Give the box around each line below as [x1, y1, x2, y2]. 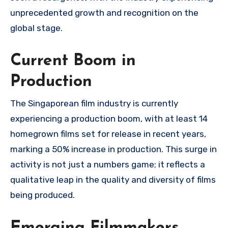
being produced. [10, 189, 75, 200]
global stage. [10, 22, 63, 33]
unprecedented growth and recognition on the [10, 7, 198, 18]
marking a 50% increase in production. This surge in [10, 144, 217, 154]
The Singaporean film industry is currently [10, 98, 178, 108]
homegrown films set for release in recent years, [10, 128, 206, 139]
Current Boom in [10, 52, 136, 69]
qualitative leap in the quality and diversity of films [10, 174, 216, 185]
